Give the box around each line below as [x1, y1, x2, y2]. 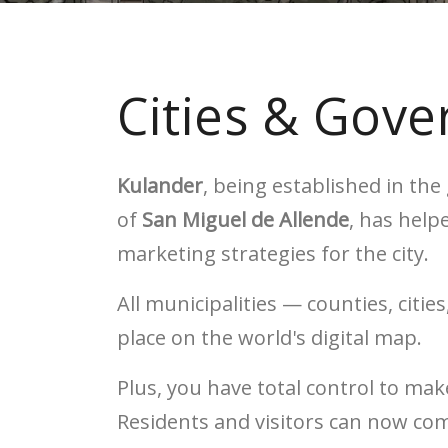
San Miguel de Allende [142, 206, 349, 233]
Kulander [117, 172, 203, 199]
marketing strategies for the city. [117, 240, 429, 267]
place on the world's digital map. [117, 324, 422, 351]
